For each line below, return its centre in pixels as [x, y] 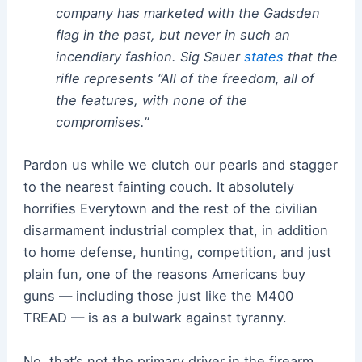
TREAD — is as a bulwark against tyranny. [155, 318]
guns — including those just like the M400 [158, 296]
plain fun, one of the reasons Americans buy [164, 274]
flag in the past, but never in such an [173, 35]
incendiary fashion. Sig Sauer [149, 57]
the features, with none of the [151, 101]
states [263, 57]
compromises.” [102, 122]
